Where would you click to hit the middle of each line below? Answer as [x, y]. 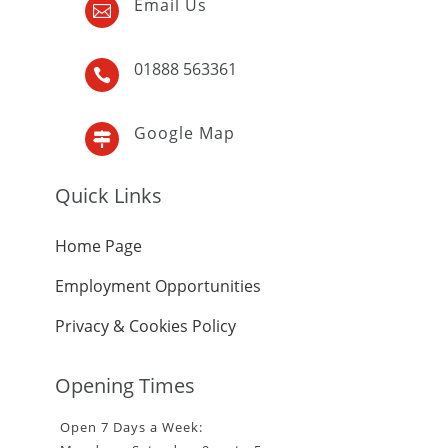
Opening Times [124, 385]
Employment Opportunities [157, 285]
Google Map [184, 132]
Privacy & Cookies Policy [145, 325]
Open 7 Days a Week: [131, 426]
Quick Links [108, 195]
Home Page [98, 245]
